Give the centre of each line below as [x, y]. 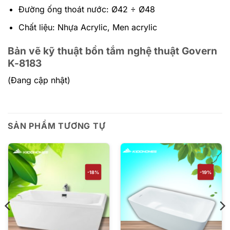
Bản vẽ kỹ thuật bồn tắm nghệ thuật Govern [112, 51]
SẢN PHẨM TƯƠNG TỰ [57, 126]
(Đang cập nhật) [39, 80]
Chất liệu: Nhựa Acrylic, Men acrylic [88, 27]
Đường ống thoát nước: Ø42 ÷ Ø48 [87, 9]
